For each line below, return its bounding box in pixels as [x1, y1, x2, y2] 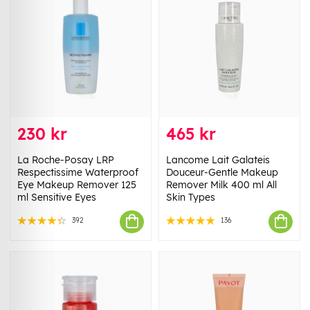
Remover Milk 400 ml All [166, 178, 277, 191]
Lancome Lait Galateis [166, 153, 270, 166]
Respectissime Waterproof [17, 165, 138, 179]
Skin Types [166, 190, 215, 203]
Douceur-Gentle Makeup [166, 165, 278, 179]
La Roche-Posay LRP [17, 153, 114, 166]
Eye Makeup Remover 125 [17, 178, 136, 191]
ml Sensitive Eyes [17, 190, 96, 203]
